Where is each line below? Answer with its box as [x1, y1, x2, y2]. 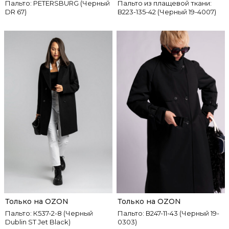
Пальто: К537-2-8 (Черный [5, 209, 93, 217]
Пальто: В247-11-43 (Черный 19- [118, 209, 219, 217]
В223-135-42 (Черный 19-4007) [118, 8, 216, 16]
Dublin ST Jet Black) [5, 218, 71, 226]
